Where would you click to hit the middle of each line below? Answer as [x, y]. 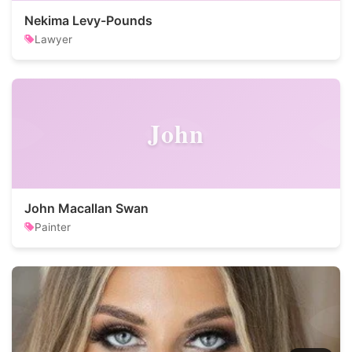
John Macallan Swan [86, 208]
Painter [53, 227]
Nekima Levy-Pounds [88, 20]
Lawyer [53, 39]
